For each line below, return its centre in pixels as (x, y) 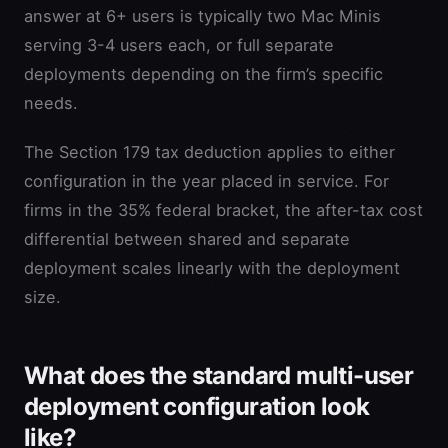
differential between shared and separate (187, 238)
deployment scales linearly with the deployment (212, 267)
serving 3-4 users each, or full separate (179, 44)
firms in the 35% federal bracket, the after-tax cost (223, 209)
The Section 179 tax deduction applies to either (209, 151)
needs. (51, 102)
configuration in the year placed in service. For (206, 180)
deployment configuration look (197, 406)
